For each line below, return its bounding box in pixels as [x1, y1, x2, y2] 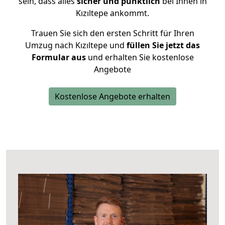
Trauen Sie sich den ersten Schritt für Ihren [31, 28, 194, 39]
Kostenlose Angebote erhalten [55, 91, 170, 102]
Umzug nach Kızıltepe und [25, 40, 125, 51]
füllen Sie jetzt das [125, 40, 200, 51]
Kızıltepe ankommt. [76, 8, 149, 19]
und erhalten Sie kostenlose [85, 52, 194, 63]
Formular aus [31, 52, 86, 63]
